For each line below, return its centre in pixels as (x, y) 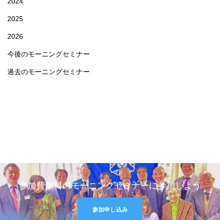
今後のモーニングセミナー (49, 54)
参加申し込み (110, 209)
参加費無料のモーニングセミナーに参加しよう (110, 185)
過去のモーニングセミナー (49, 71)
